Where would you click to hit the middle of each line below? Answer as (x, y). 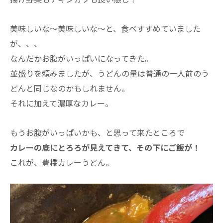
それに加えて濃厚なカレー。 (61, 103)
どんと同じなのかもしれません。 (70, 88)
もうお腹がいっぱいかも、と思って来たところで (97, 132)
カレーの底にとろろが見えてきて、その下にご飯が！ (105, 147)
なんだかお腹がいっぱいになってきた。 (81, 58)
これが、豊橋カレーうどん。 (62, 162)
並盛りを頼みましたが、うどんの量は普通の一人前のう (110, 73)
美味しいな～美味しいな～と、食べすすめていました (105, 28)
